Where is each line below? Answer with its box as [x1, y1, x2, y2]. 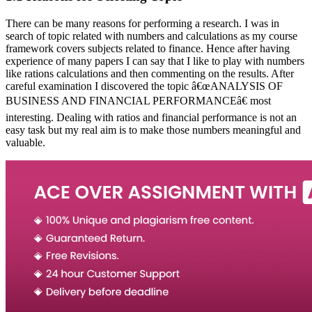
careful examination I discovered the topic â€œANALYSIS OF [6, 79, 283, 92]
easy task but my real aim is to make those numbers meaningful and [6, 123, 301, 136]
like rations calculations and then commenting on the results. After [6, 67, 294, 79]
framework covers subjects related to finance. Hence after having [6, 42, 290, 54]
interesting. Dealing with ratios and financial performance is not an [6, 111, 297, 123]
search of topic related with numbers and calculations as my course [6, 29, 297, 42]
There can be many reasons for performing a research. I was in [6, 17, 279, 29]
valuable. [6, 136, 45, 148]
